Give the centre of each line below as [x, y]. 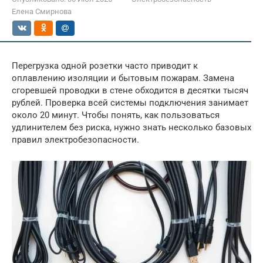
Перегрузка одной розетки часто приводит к [105, 65]
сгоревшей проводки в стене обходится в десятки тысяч [130, 90]
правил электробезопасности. [75, 139]
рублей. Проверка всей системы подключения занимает [130, 102]
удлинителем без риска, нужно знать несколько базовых [131, 127]
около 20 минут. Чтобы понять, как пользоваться [116, 115]
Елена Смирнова [42, 11]
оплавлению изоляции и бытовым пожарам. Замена [123, 78]
